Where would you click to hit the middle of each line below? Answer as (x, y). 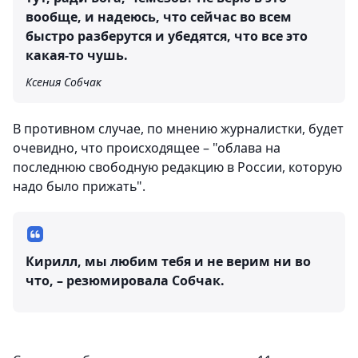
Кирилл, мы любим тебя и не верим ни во (168, 261)
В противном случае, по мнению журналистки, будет (178, 128)
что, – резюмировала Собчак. (125, 280)
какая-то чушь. (77, 55)
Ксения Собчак (64, 82)
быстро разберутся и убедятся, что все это (167, 36)
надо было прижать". (79, 186)
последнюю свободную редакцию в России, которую (177, 167)
